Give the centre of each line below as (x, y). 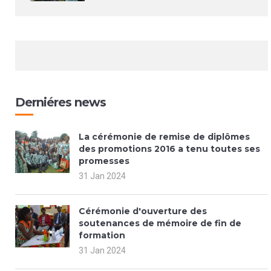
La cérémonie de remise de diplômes (164, 137)
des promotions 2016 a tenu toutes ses (169, 149)
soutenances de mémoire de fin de (160, 224)
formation (102, 236)
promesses (104, 161)
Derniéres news (60, 103)
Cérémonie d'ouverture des (143, 211)
